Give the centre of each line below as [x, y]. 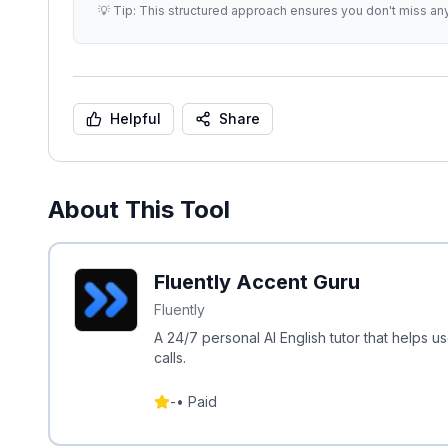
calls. [170, 357]
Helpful [135, 118]
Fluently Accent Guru [257, 282]
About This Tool [139, 209]
